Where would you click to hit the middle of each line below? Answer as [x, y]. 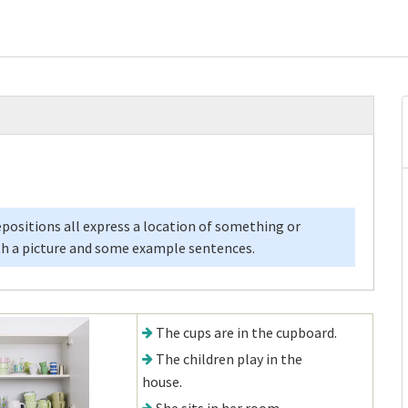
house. [162, 382]
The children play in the [229, 359]
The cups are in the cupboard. [246, 332]
